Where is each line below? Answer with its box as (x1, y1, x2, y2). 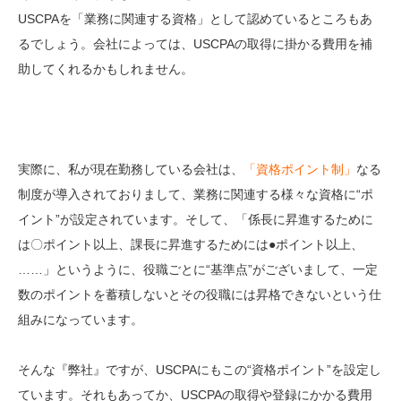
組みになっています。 (18, 312, 143, 328)
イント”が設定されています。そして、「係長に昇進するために (18, 212, 373, 227)
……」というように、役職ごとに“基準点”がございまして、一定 (18, 262, 378, 277)
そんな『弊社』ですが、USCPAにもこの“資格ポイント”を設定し (18, 363, 381, 378)
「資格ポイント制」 (243, 162, 356, 177)
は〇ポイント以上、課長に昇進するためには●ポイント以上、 (18, 237, 363, 252)
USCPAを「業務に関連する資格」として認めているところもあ (18, 12, 372, 27)
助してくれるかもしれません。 (18, 62, 193, 77)
